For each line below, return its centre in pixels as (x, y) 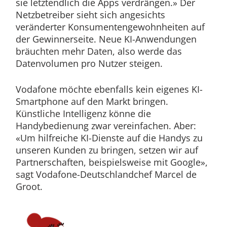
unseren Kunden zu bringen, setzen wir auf (107, 150)
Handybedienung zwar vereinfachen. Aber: (106, 126)
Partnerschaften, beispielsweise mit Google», (111, 162)
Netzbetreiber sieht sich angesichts (90, 15)
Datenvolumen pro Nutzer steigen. (89, 64)
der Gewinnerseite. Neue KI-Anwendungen (106, 39)
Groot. (29, 187)
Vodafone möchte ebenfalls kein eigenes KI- (109, 89)
